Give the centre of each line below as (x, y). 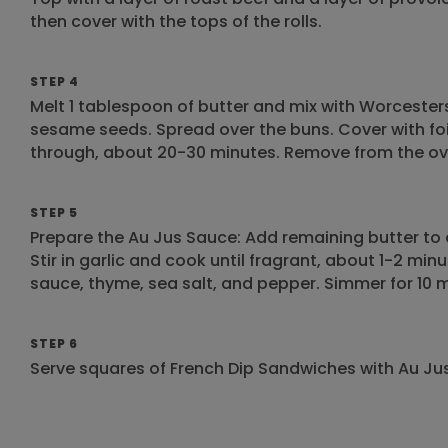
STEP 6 (54, 343)
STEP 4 (54, 81)
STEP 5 (54, 212)
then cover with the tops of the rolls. (176, 21)
